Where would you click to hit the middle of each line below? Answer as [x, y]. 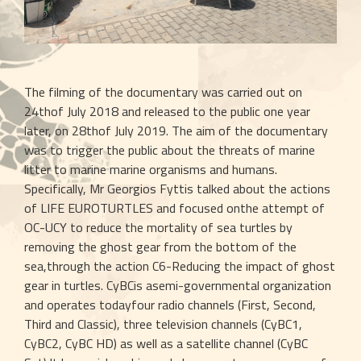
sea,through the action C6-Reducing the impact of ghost [180, 266]
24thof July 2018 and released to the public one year [167, 111]
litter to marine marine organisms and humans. [151, 169]
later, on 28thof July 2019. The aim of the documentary [176, 131]
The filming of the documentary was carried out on [163, 92]
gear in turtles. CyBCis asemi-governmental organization [178, 285]
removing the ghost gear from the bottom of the [160, 247]
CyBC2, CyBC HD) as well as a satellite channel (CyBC [166, 343]
